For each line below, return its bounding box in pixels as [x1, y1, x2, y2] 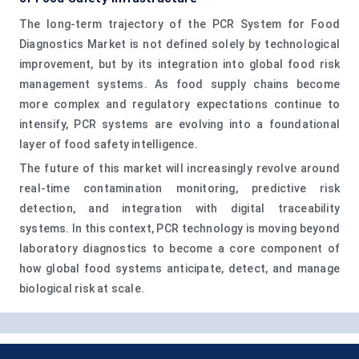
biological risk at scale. [19, 281, 144, 295]
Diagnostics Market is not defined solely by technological [19, 37, 340, 50]
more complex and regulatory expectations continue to [19, 97, 340, 111]
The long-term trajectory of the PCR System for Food [19, 17, 340, 30]
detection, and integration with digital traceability [19, 201, 340, 215]
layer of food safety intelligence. [19, 137, 198, 151]
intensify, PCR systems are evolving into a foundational [19, 117, 340, 131]
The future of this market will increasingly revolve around [19, 161, 340, 175]
